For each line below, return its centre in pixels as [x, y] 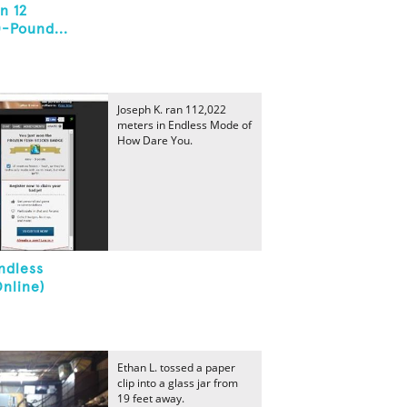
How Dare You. [155, 140]
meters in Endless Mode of [184, 125]
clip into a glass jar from [178, 383]
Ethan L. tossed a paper [176, 367]
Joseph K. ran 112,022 [172, 109]
